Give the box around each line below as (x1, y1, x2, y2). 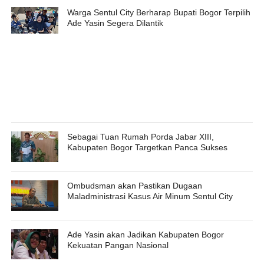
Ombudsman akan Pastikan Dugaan (67, 181, 202, 191)
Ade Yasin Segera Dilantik (67, 18, 163, 28)
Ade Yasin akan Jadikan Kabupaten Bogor (67, 230, 224, 240)
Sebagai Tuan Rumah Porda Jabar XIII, (67, 132, 214, 142)
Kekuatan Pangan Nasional (67, 240, 169, 250)
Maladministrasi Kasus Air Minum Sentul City (67, 192, 233, 202)
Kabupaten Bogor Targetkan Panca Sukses (67, 143, 227, 153)
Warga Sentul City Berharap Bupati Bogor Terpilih (67, 8, 250, 18)
